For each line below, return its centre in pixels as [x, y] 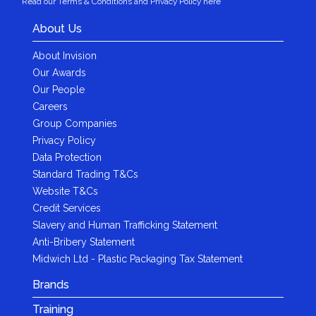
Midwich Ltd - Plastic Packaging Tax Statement [137, 259]
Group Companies [74, 124]
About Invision [64, 56]
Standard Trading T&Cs [85, 175]
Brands [50, 284]
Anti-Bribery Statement [83, 242]
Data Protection [67, 158]
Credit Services [66, 208]
